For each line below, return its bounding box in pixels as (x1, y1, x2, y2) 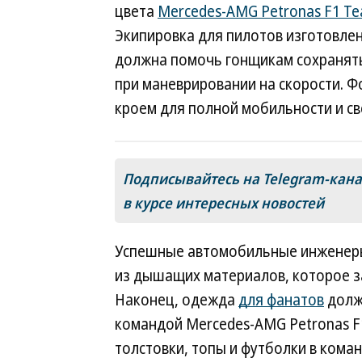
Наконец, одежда (115, 289, 238, 310)
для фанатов (238, 289, 324, 310)
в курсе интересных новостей (123, 193, 324, 213)
